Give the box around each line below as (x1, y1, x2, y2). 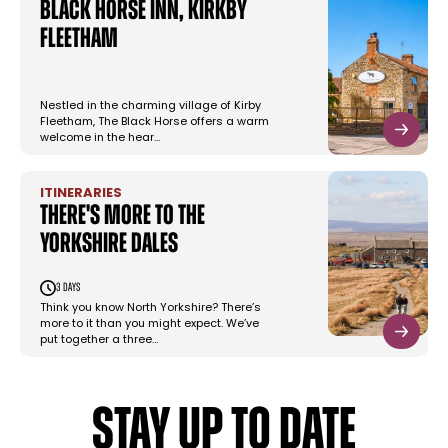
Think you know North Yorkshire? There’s (40, 303, 261, 315)
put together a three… (40, 335, 158, 347)
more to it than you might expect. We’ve (40, 319, 259, 331)
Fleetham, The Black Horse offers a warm (40, 117, 269, 129)
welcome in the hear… (40, 133, 160, 145)
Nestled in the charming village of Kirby (40, 101, 261, 113)
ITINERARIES (40, 187, 122, 201)
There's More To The (40, 203, 205, 232)
